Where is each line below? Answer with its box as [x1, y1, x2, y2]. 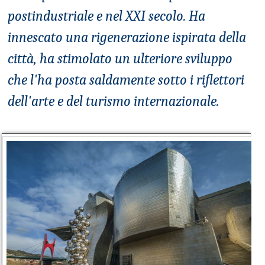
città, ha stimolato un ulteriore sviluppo [8, 50, 232, 67]
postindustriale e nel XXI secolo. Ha [8, 7, 205, 24]
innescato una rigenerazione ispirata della [8, 28, 246, 46]
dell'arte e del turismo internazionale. [8, 92, 219, 109]
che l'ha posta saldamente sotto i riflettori [8, 71, 244, 88]
